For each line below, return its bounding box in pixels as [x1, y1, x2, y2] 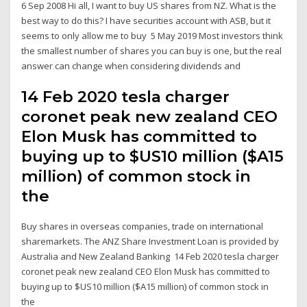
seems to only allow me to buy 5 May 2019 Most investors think [21, 29, 284, 42]
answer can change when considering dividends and [21, 59, 243, 72]
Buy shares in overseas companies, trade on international [21, 220, 264, 233]
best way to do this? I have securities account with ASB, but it [21, 14, 271, 27]
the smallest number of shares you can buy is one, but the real [21, 44, 282, 57]
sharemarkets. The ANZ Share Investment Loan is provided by [21, 235, 280, 248]
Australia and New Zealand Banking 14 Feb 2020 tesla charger [21, 250, 280, 263]
